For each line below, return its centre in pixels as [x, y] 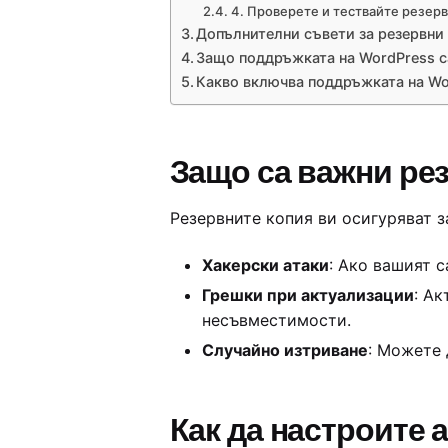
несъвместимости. [276, 319]
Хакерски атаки [265, 264]
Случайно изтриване [284, 349]
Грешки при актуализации [307, 294]
